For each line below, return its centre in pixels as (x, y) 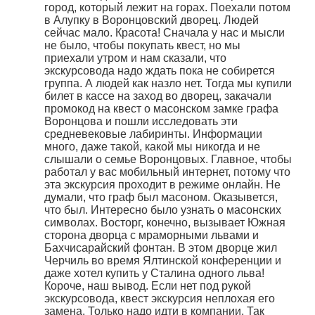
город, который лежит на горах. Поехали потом (167, 8)
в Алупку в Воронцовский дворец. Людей (152, 20)
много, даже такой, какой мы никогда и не (152, 147)
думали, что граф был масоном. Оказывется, (161, 198)
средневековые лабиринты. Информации (153, 134)
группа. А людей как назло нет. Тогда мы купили (168, 84)
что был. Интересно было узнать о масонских (163, 210)
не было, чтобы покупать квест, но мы (142, 46)
